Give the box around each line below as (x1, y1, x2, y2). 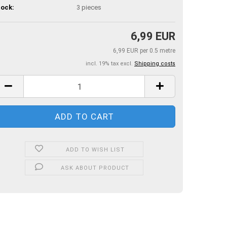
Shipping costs (134, 60, 175, 67)
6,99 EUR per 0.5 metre (113, 47, 175, 54)
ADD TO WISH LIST (65, 146, 125, 153)
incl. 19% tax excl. (86, 60, 134, 67)
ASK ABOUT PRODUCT (61, 165, 130, 171)
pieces (82, 3, 101, 11)
